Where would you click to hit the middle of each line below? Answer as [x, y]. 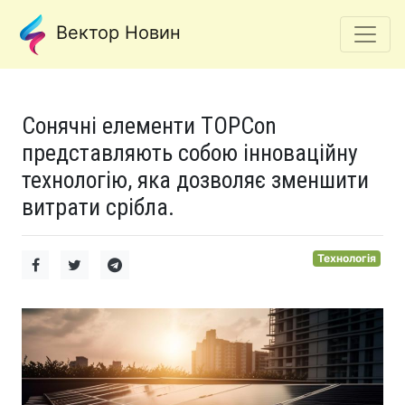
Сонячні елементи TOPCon [149, 126]
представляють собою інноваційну [190, 153]
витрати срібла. [98, 207]
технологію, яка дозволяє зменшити [195, 180]
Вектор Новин [116, 33]
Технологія [347, 258]
